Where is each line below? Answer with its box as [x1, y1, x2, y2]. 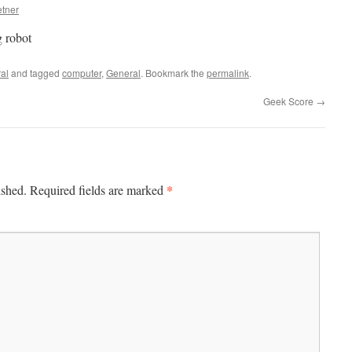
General [106, 66, 141, 79]
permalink [207, 66, 249, 79]
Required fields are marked [30, 181, 167, 198]
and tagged [9, 66, 62, 79]
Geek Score [263, 94, 316, 108]
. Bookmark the [141, 66, 207, 79]
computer [62, 66, 101, 79]
